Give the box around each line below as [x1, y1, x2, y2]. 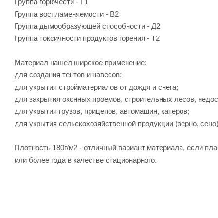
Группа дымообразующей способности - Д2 [15, 21, 160, 30]
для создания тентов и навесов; [15, 70, 122, 79]
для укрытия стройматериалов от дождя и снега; [15, 82, 178, 91]
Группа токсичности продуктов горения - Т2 [15, 34, 160, 42]
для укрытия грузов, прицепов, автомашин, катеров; [15, 107, 189, 115]
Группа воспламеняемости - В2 [15, 9, 119, 18]
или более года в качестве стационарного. [15, 155, 157, 164]
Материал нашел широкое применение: [15, 58, 146, 67]
